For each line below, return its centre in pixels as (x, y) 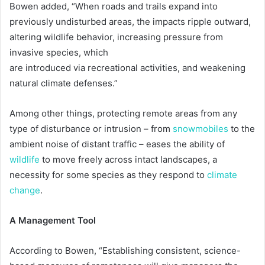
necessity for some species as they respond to (108, 175)
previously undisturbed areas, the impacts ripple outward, (130, 22)
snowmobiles (201, 129)
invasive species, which (59, 53)
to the (242, 129)
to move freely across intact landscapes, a (128, 160)
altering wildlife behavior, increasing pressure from (116, 37)
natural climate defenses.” (64, 83)
